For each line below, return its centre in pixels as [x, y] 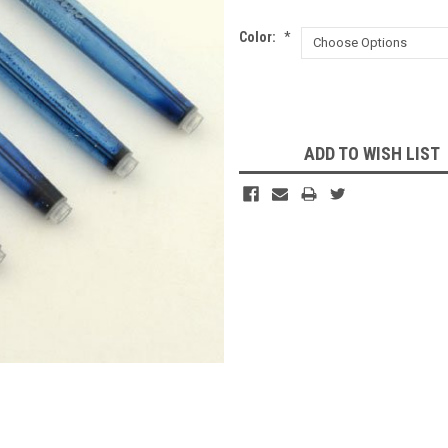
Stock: [258, 117]
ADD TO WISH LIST [371, 153]
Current [262, 96]
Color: [259, 36]
